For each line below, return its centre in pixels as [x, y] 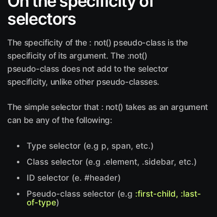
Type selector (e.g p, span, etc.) [90, 146]
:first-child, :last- [168, 194]
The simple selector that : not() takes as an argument [108, 107]
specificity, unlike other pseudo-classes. [84, 82]
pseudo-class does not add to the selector [88, 69]
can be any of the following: [60, 120]
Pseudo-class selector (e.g [81, 194]
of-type [41, 202]
